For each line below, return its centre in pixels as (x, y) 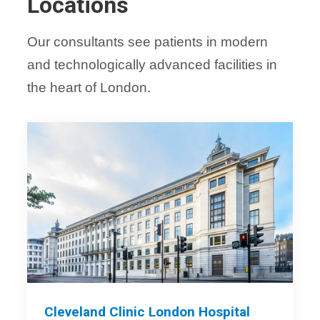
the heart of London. (89, 87)
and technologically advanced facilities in (152, 64)
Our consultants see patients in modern (148, 41)
